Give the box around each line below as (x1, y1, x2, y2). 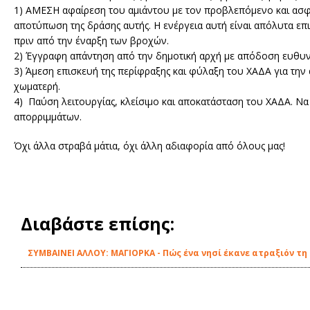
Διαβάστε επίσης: (21, 212, 174, 235)
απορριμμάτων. (14, 110, 82, 123)
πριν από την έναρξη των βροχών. (14, 34, 169, 47)
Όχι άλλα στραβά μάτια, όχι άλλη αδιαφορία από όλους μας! (14, 139, 285, 152)
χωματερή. (14, 80, 60, 93)
